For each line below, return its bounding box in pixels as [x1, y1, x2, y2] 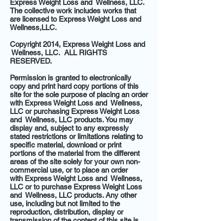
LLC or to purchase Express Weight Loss [10, 183, 142, 191]
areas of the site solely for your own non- [10, 157, 140, 166]
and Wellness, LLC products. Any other [10, 191, 137, 199]
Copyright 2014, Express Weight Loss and [10, 40, 145, 48]
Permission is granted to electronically [10, 74, 131, 82]
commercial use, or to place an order [10, 166, 128, 174]
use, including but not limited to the [10, 199, 120, 208]
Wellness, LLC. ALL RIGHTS [10, 48, 107, 57]
